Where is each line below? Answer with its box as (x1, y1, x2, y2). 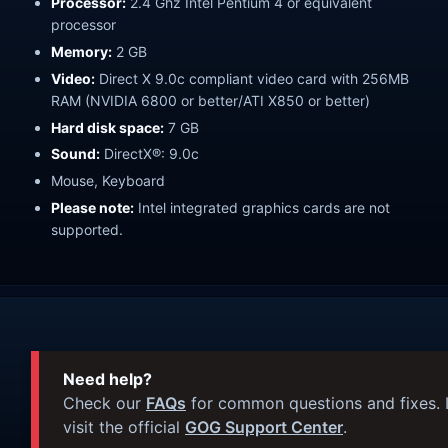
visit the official (63, 417, 185, 438)
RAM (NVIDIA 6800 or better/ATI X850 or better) (51, 91, 370, 109)
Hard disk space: (51, 118, 164, 136)
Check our (63, 393, 146, 414)
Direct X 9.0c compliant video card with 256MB (95, 69, 409, 87)
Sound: (51, 145, 100, 163)
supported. (51, 221, 123, 239)
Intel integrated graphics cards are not (134, 199, 390, 217)
